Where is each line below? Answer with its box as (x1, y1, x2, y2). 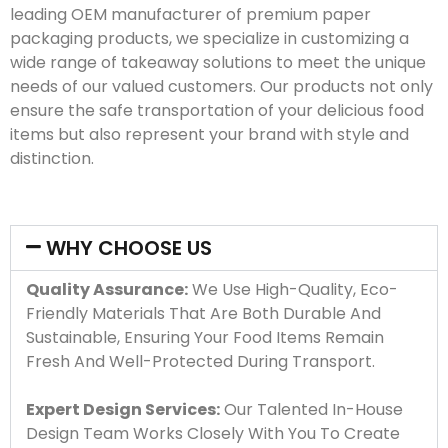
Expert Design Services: (26, 397, 220, 421)
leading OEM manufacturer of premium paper (10, 2, 371, 26)
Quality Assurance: (26, 277, 188, 301)
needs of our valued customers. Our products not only (10, 74, 433, 98)
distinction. (10, 146, 94, 170)
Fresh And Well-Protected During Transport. (26, 349, 375, 373)
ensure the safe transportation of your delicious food (10, 98, 424, 122)
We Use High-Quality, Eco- (188, 277, 398, 301)
